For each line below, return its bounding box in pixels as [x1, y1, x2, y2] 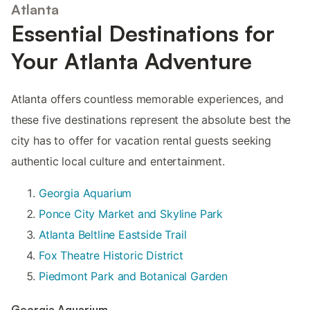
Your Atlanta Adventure [11, 46, 252, 75]
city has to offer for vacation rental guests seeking [11, 133, 271, 147]
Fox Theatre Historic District [39, 248, 183, 262]
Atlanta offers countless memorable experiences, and [11, 91, 284, 106]
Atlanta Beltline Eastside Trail [39, 227, 187, 241]
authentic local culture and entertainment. [11, 154, 225, 168]
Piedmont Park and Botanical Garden [39, 268, 228, 283]
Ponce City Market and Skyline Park [39, 206, 224, 221]
